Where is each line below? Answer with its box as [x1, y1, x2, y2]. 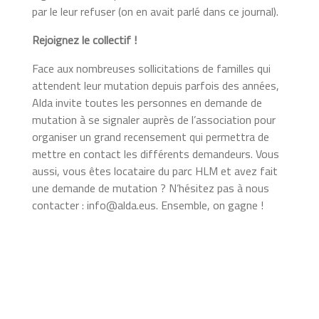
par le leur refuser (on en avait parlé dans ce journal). [31, 2, 281, 20]
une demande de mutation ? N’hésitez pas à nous [31, 179, 269, 197]
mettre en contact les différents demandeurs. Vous [31, 145, 279, 162]
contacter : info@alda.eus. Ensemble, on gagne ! [31, 196, 263, 214]
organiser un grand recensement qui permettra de [31, 127, 269, 145]
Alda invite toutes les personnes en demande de [31, 93, 262, 111]
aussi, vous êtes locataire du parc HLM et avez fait [31, 162, 278, 179]
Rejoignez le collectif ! [31, 31, 140, 48]
